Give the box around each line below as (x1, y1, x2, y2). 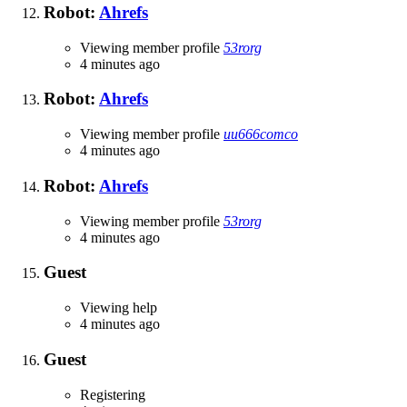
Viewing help (80, 300, 157, 316)
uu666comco (223, 126, 298, 143)
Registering (80, 386, 145, 402)
